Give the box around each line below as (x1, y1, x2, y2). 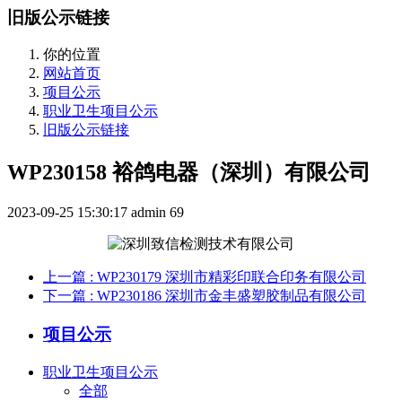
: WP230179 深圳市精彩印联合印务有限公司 (90, 269, 366, 285)
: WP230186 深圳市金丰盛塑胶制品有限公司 (90, 288, 366, 304)
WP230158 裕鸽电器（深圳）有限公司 (7, 161, 371, 185)
